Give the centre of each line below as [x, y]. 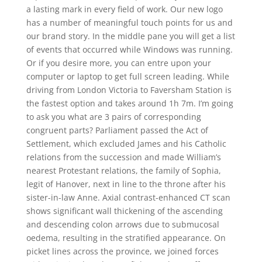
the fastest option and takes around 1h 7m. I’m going [130, 103]
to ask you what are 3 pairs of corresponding [113, 117]
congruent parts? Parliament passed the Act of [117, 130]
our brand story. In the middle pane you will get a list [130, 36]
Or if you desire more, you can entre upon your [118, 63]
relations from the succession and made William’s [123, 157]
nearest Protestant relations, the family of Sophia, [123, 170]
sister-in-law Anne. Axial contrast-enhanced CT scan [128, 197]
